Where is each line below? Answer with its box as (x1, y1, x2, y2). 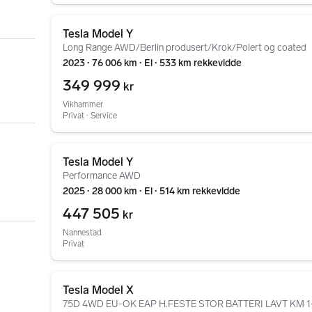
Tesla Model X (63, 283, 134, 297)
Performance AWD (63, 170, 141, 182)
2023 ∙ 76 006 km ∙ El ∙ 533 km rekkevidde (63, 57, 242, 69)
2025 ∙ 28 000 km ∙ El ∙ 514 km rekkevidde (63, 185, 240, 197)
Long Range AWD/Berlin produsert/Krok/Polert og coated (63, 42, 306, 54)
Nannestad (63, 228, 102, 237)
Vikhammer (63, 100, 103, 109)
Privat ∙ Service (63, 111, 117, 120)
